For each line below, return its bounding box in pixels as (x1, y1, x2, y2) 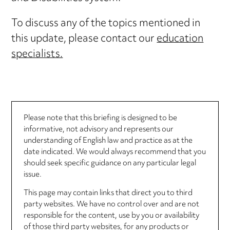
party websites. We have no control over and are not (23, 197, 199, 213)
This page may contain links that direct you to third (23, 185, 193, 201)
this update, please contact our (11, 28, 157, 50)
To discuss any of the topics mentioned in (11, 13, 201, 34)
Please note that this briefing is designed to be (23, 110, 177, 126)
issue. (23, 167, 42, 183)
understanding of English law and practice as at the (23, 133, 193, 149)
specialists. (11, 44, 63, 65)
